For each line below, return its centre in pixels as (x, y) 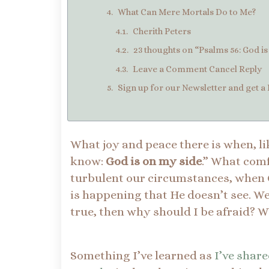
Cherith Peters (162, 31)
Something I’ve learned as (142, 255)
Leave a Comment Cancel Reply (197, 69)
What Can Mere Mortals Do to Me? (187, 12)
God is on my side (154, 161)
